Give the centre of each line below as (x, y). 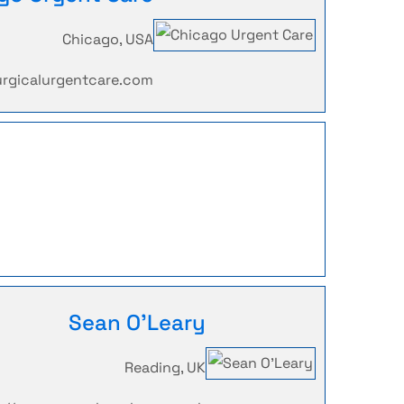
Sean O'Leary (137, 322)
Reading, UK (165, 367)
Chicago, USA (108, 39)
